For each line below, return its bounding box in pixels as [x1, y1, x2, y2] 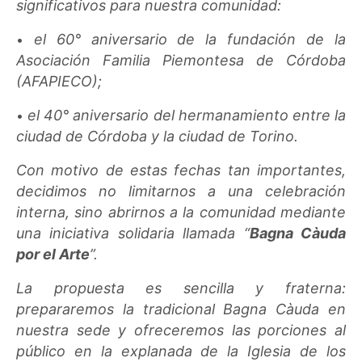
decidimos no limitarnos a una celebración [16, 182, 346, 200]
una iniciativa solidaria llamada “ [16, 224, 250, 242]
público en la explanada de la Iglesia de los [16, 342, 346, 360]
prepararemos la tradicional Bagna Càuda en [16, 300, 346, 318]
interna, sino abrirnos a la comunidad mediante [16, 203, 346, 221]
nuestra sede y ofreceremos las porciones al [16, 321, 346, 339]
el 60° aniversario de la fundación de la [33, 30, 346, 48]
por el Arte [16, 245, 90, 263]
